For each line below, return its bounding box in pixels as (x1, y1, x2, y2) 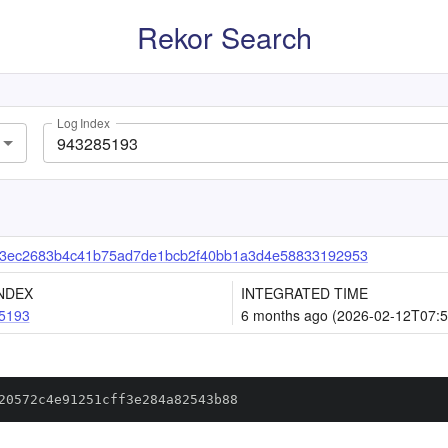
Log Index (57, 114, 110, 132)
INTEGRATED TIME (241, 283, 368, 303)
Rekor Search (136, 16, 312, 57)
